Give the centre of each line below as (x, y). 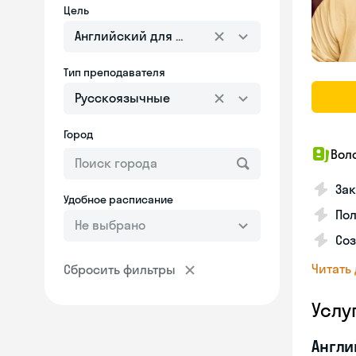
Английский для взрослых (155, 36)
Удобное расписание (118, 199)
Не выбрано (110, 225)
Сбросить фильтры (120, 269)
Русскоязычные (122, 98)
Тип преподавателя (114, 72)
